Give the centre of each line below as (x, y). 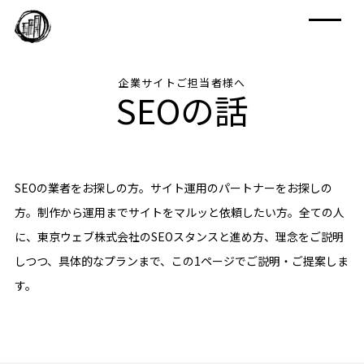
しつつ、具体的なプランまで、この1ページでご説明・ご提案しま (181, 260)
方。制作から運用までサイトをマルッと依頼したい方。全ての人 (179, 212)
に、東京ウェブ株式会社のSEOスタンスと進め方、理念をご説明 (179, 236)
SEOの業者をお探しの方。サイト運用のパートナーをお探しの (173, 187)
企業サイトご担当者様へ (182, 82)
